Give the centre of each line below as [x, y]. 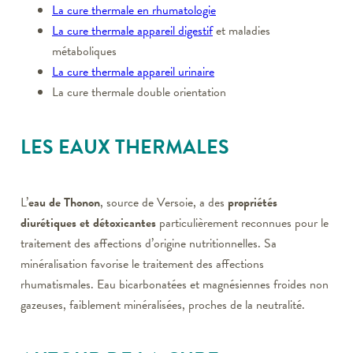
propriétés [253, 202]
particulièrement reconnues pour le [242, 223]
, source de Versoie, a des [164, 202]
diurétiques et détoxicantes [88, 223]
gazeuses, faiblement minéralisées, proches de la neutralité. [163, 305]
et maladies [242, 30]
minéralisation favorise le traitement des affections [142, 264]
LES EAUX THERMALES [125, 147]
